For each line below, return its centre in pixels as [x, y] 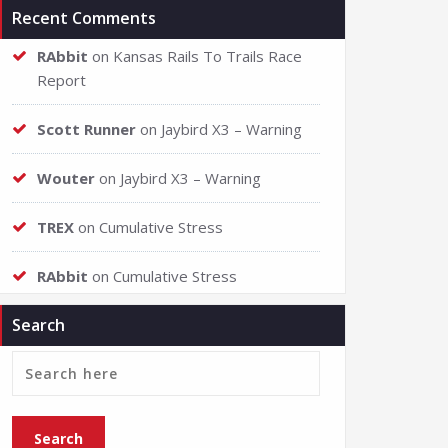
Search [38, 325]
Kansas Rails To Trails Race [207, 56]
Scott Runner [86, 129]
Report [61, 80]
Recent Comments [84, 18]
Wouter [66, 178]
